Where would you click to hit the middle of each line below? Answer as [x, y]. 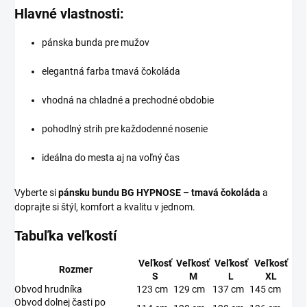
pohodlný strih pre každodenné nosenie [125, 128]
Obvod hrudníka [48, 289]
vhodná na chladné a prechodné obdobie [128, 100]
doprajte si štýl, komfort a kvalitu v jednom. [105, 207]
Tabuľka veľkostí [65, 235]
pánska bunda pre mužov [96, 42]
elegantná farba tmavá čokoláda [111, 71]
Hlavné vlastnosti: [69, 13]
